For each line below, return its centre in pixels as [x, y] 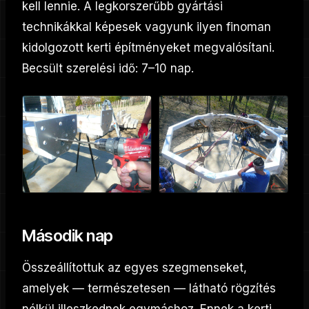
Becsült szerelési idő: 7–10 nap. [108, 68]
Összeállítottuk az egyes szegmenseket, [134, 267]
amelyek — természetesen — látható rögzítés [149, 288]
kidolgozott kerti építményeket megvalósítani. [148, 48]
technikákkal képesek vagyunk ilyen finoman [147, 27]
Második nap [68, 235]
